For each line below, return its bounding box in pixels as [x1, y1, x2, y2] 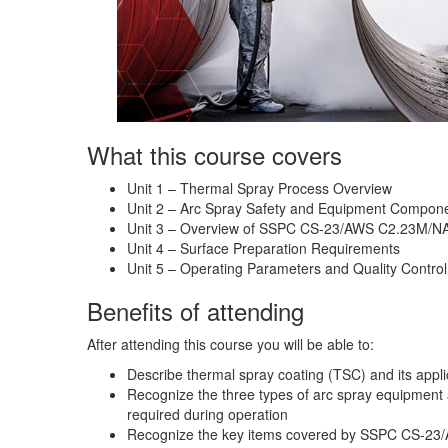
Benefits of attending [87, 292, 304, 328]
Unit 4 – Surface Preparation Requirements [127, 237, 400, 258]
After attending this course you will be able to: [87, 333, 374, 354]
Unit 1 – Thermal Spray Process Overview [127, 177, 392, 198]
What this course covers [87, 136, 342, 172]
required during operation [127, 403, 288, 424]
